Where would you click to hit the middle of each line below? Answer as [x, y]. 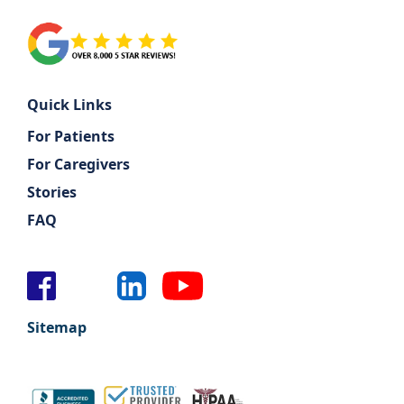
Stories [52, 192]
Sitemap [57, 327]
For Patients [71, 136]
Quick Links [69, 104]
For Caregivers [78, 164]
